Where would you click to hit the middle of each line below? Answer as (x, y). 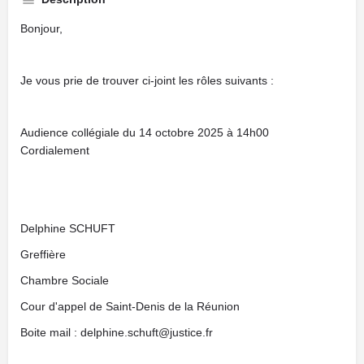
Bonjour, (41, 28)
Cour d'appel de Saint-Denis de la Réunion (130, 306)
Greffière (43, 254)
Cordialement (55, 150)
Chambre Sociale (65, 280)
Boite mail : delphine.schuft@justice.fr (117, 332)
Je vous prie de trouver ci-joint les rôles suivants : (147, 80)
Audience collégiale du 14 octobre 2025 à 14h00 (145, 132)
